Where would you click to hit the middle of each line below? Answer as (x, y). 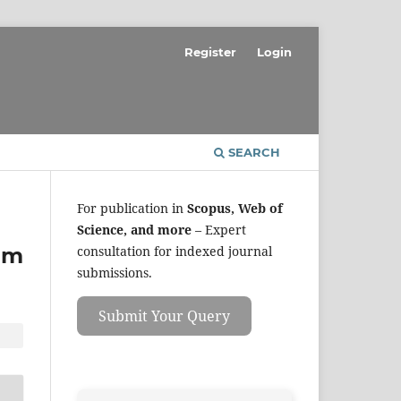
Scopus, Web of (233, 208)
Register (211, 51)
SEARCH (252, 152)
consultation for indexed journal (175, 251)
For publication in (130, 208)
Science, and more (134, 229)
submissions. (115, 272)
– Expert (219, 229)
